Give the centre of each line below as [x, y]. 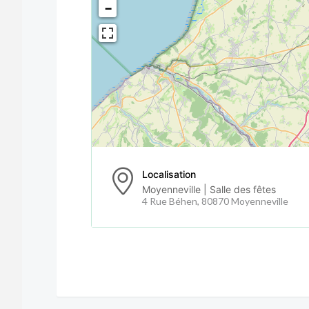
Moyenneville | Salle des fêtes [209, 189]
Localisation [169, 174]
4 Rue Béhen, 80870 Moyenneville [215, 201]
